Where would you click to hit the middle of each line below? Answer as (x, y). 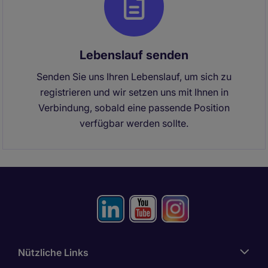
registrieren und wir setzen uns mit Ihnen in (134, 92)
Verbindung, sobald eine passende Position (134, 108)
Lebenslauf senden (134, 55)
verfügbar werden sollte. (134, 123)
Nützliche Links (53, 252)
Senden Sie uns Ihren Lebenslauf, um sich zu (134, 77)
